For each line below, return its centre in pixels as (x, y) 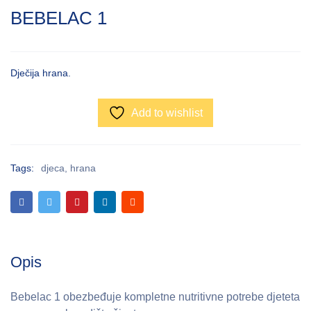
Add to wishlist (167, 113)
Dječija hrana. (41, 73)
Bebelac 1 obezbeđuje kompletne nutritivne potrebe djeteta (155, 297)
